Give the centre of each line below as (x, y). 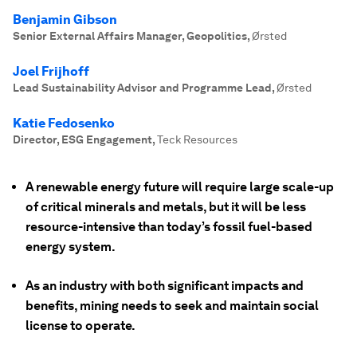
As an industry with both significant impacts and (165, 286)
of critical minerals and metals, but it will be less (166, 207)
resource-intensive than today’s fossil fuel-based (169, 227)
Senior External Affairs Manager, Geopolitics (130, 36)
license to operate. (80, 326)
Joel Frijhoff (51, 71)
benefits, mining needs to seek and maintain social (172, 306)
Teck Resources (197, 139)
